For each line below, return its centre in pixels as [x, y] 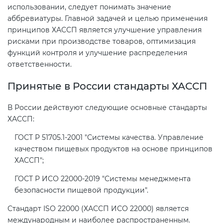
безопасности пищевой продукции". [81, 190]
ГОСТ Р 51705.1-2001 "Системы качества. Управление [109, 138]
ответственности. [40, 64]
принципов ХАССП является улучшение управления [105, 30]
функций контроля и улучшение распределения [97, 53]
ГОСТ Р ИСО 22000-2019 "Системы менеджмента [103, 179]
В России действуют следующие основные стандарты [107, 108]
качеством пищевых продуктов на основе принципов [113, 149]
